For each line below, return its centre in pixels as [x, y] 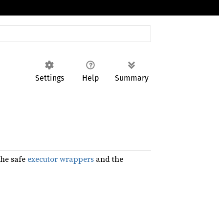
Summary [131, 78]
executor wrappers [61, 159]
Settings [49, 78]
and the [109, 159]
